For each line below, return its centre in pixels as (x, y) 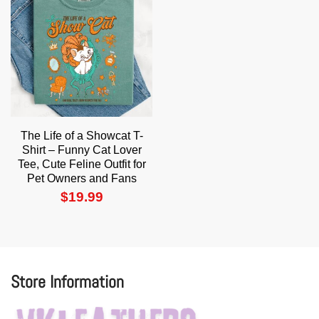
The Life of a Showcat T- (82, 136)
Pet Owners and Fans (82, 179)
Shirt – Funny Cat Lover (82, 150)
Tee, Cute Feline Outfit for (82, 164)
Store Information (67, 281)
